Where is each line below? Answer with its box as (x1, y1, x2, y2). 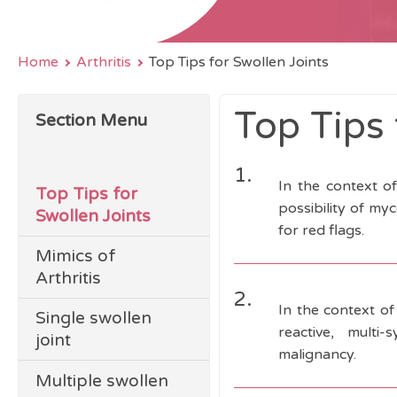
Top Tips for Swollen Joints (149, 53, 329, 71)
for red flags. (278, 222, 365, 239)
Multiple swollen (35, 370, 169, 391)
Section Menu (35, 110, 148, 131)
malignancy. (278, 346, 357, 363)
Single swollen (35, 307, 152, 329)
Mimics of (35, 245, 117, 267)
